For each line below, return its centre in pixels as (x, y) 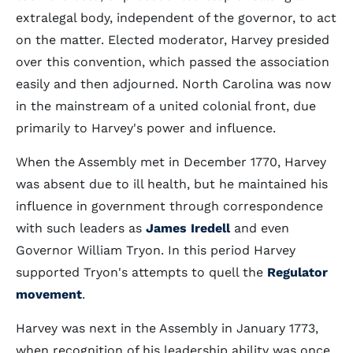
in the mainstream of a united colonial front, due (166, 106)
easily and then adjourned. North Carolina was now (173, 84)
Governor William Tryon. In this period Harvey (156, 250)
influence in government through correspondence (169, 206)
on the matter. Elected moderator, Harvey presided (173, 40)
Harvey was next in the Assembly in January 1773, (167, 328)
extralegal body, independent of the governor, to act (176, 18)
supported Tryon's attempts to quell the (141, 272)
